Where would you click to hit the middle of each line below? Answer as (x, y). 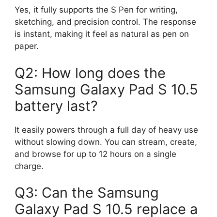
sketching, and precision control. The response (105, 22)
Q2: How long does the (90, 73)
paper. (27, 46)
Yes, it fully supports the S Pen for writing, (96, 10)
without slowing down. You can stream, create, (106, 142)
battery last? (56, 106)
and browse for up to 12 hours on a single (95, 154)
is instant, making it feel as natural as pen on (102, 34)
